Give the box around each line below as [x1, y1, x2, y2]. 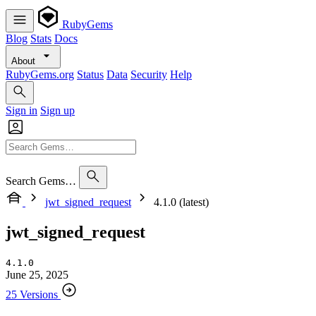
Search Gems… [6, 175, 76, 187]
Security [130, 68, 167, 80]
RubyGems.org [6, 68, 74, 80]
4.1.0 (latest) [154, 196, 209, 208]
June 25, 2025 [6, 268, 68, 281]
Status [77, 68, 104, 80]
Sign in [6, 104, 37, 116]
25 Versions [6, 288, 58, 300]
